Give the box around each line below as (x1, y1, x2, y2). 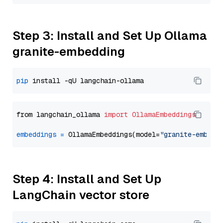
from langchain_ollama (16, 110, 104, 119)
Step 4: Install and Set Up (12, 171, 161, 187)
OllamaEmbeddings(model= (64, 130, 160, 139)
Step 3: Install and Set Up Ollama (12, 28, 207, 43)
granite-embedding (12, 44, 125, 59)
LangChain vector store (12, 187, 149, 203)
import (104, 110, 128, 119)
